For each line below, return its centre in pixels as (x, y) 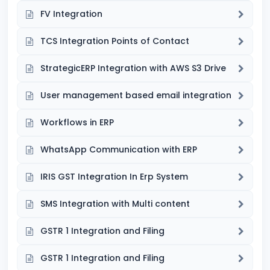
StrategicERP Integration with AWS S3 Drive (133, 68)
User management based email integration (136, 95)
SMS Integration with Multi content (115, 204)
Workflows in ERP (77, 122)
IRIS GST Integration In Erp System (114, 177)
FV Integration (71, 14)
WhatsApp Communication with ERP (119, 149)
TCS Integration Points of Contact (115, 41)
